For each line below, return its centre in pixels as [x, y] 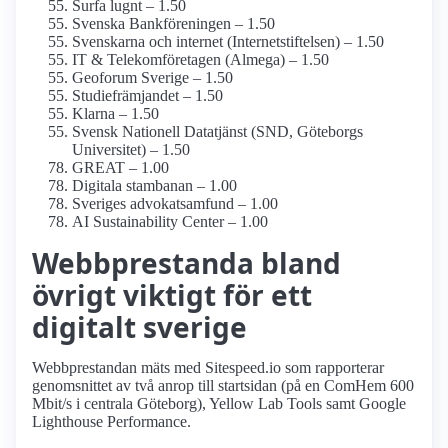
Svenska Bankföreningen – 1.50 [173, 24]
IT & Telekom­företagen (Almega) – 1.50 [200, 60]
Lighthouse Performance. [111, 422]
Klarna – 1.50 [115, 114]
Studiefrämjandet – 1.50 [147, 96]
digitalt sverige [139, 327]
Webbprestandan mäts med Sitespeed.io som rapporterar [208, 368]
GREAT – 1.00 [120, 168]
